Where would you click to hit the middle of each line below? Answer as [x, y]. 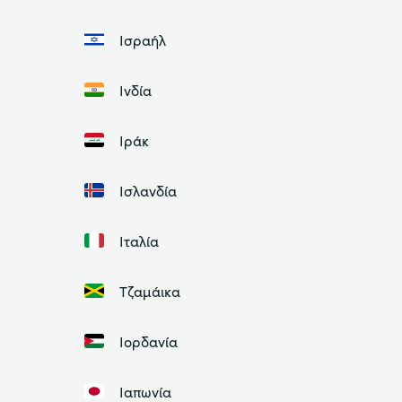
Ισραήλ [142, 39]
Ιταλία [139, 240]
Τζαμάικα [149, 290]
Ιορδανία [148, 341]
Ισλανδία [148, 190]
